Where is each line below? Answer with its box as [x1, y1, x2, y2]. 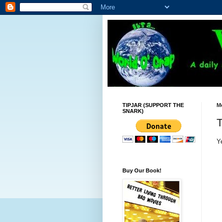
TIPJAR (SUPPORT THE [122, 102, 184, 108]
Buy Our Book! [122, 167, 162, 173]
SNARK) [122, 108, 144, 114]
